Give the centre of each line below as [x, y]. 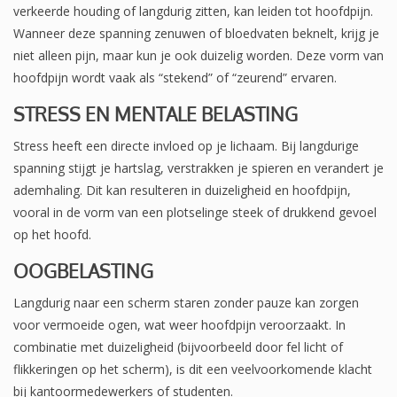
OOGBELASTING [83, 271]
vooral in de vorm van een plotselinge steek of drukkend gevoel [195, 213]
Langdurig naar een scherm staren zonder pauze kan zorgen [186, 303]
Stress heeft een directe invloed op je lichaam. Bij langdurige [186, 146]
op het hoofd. [52, 235]
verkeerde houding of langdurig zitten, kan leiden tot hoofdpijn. [193, 12]
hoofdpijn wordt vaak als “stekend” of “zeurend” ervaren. [175, 78]
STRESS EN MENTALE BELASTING [156, 114]
